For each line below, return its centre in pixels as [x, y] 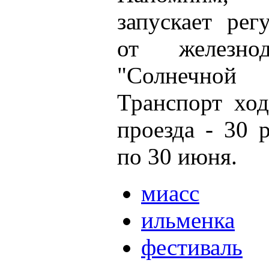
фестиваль [192, 247]
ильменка [188, 220]
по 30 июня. [177, 156]
